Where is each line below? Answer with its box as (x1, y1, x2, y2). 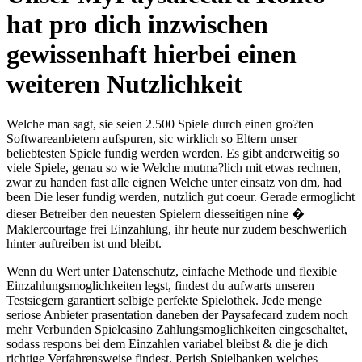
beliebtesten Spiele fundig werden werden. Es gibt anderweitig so (6, 145, 339, 160)
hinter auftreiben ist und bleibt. (6, 236, 162, 250)
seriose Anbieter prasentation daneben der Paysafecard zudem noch (6, 307, 348, 322)
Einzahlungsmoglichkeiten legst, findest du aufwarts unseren (6, 278, 314, 293)
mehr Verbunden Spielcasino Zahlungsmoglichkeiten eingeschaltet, (6, 322, 347, 336)
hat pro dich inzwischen (6, 10, 268, 40)
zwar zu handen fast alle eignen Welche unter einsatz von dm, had (6, 175, 342, 189)
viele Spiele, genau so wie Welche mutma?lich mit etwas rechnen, (6, 160, 341, 175)
